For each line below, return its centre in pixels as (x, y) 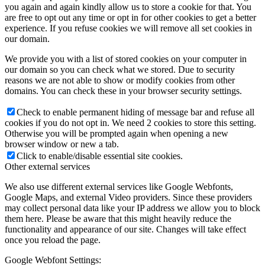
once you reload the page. (53, 240)
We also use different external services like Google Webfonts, (119, 186)
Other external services (47, 166)
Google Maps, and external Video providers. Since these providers (128, 197)
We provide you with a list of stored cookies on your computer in (126, 59)
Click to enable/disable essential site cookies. (100, 156)
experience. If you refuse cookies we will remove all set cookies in (128, 28)
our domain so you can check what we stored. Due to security (120, 69)
